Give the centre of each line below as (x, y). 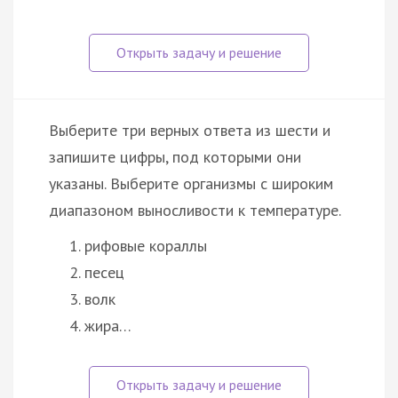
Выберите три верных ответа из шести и (190, 130)
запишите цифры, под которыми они (175, 156)
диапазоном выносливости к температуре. (195, 210)
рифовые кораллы (146, 245)
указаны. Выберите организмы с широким (191, 183)
